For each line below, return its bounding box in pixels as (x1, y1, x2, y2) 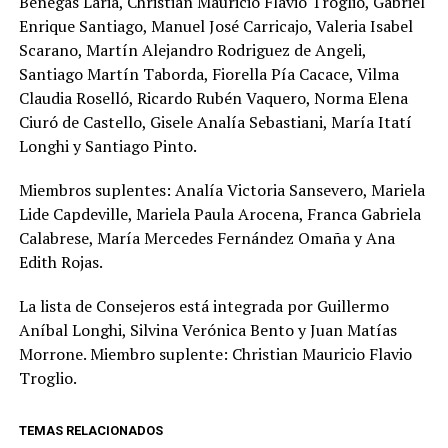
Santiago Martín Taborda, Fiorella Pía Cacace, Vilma (18, 62, 399, 85)
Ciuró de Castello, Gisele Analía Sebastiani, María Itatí (18, 110, 412, 133)
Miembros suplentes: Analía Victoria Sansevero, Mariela (18, 178, 425, 201)
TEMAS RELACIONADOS (18, 422, 163, 438)
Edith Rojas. (18, 250, 103, 273)
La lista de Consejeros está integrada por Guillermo (18, 294, 389, 317)
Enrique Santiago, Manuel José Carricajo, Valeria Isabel (18, 14, 413, 37)
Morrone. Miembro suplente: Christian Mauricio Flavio (18, 342, 412, 365)
